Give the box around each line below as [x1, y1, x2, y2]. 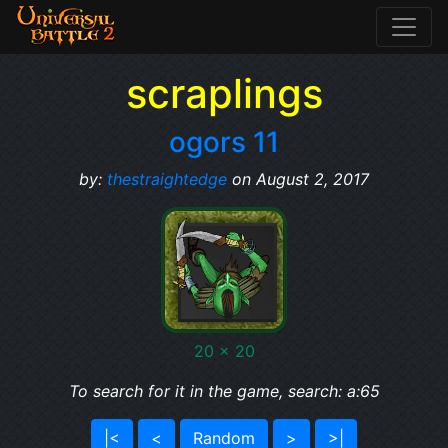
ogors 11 [169, 125, 279, 159]
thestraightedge [107, 169, 227, 189]
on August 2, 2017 [227, 169, 369, 189]
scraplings [125, 69, 323, 118]
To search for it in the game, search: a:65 [68, 381, 380, 401]
